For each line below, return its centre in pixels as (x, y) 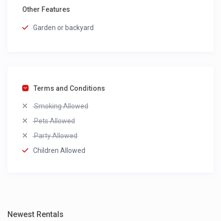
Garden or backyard (64, 28)
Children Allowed (59, 151)
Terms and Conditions (70, 89)
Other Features (46, 10)
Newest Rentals (36, 215)
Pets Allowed (54, 121)
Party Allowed (55, 136)
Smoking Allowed (61, 106)
